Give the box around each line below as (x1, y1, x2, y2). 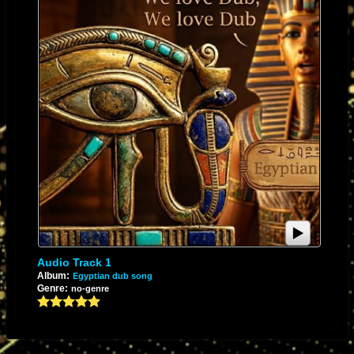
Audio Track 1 (36, 255, 111, 269)
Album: (36, 269, 70, 281)
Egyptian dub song (72, 270, 153, 281)
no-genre (70, 283, 109, 293)
